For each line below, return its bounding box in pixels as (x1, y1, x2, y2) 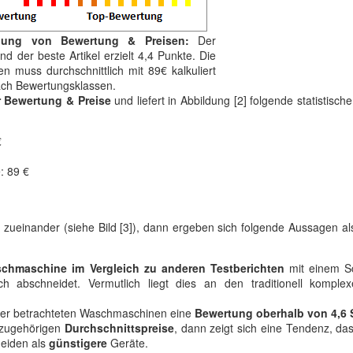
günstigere (49, 335, 107, 351)
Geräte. (107, 335, 148, 351)
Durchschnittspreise (64, 320, 174, 336)
